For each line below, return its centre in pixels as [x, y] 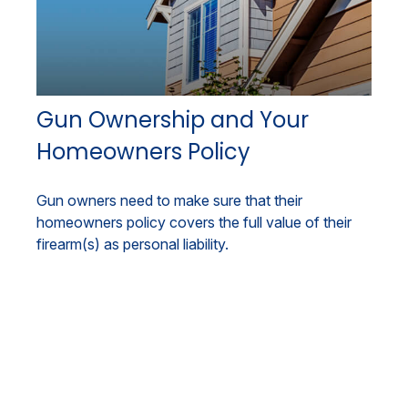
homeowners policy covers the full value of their [194, 223]
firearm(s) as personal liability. [133, 245]
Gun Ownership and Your [173, 120]
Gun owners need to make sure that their [169, 201]
